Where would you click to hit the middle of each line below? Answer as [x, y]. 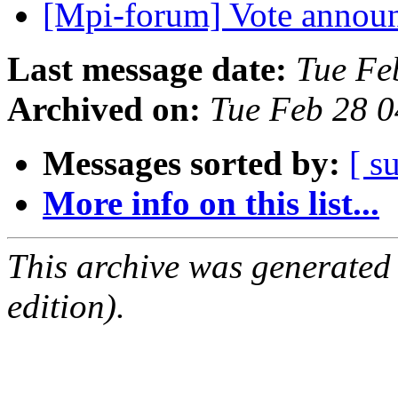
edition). [66, 306]
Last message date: [147, 69]
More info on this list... [211, 203]
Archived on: [104, 109]
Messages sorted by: [191, 163]
